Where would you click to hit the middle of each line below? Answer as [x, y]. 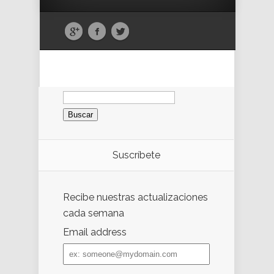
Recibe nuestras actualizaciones [135, 197]
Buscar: [79, 91]
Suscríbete [136, 155]
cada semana [94, 213]
